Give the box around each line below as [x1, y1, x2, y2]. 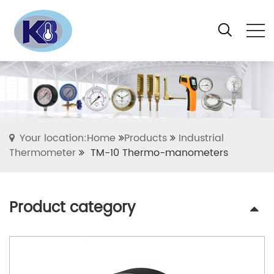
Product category [9, 196, 135, 221]
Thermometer [9, 145, 76, 161]
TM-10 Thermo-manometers [91, 145, 228, 161]
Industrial [179, 130, 224, 147]
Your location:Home [20, 130, 116, 147]
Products [124, 130, 167, 147]
